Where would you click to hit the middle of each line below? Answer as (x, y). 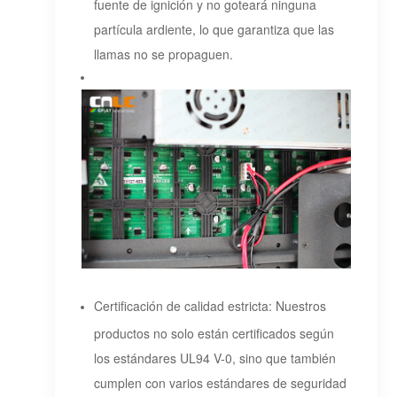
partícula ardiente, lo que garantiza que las (214, 27)
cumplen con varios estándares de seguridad (221, 381)
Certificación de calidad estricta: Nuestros (210, 306)
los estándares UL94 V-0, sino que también (215, 357)
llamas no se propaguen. (164, 52)
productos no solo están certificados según (214, 332)
